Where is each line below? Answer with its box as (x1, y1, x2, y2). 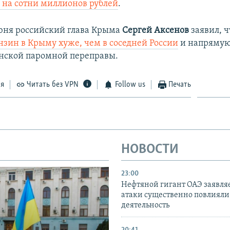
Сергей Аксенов (122, 25, 189, 35)
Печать (168, 80, 191, 89)
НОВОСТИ (121, 142, 179, 157)
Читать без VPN (27, 80, 79, 89)
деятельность (121, 201, 169, 210)
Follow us (114, 80, 145, 89)
